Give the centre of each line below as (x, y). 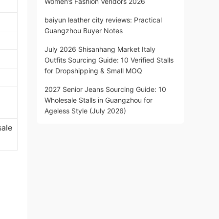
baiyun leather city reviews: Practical (103, 20)
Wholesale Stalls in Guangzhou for (99, 100)
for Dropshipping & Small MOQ (93, 71)
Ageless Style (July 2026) (85, 111)
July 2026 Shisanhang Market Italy (100, 49)
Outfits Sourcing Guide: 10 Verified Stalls (109, 60)
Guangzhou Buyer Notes (84, 31)
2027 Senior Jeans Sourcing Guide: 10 (105, 89)
